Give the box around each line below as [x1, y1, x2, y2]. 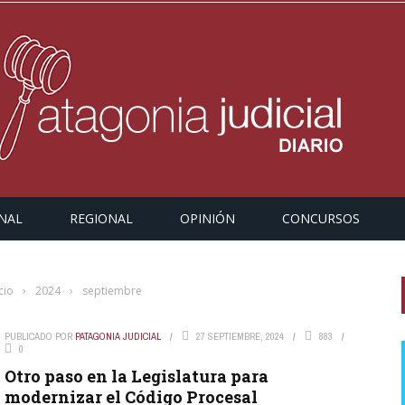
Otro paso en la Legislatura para [4, 365, 268, 387]
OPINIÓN [180, 210, 235, 227]
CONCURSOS [282, 210, 360, 227]
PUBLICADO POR [4, 330, 75, 343]
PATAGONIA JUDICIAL [74, 330, 161, 343]
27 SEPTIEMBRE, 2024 [195, 330, 284, 343]
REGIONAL [70, 210, 133, 227]
